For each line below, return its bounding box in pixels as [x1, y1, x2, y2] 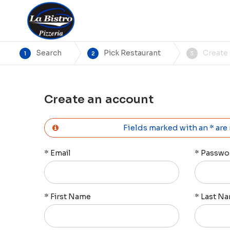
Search [36, 48, 62, 57]
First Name [50, 192, 91, 201]
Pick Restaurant [104, 48, 161, 57]
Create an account [44, 92, 154, 106]
